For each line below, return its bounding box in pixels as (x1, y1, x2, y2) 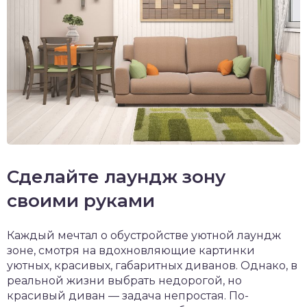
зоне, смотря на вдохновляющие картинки (7, 243, 255, 257)
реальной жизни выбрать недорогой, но (7, 273, 242, 287)
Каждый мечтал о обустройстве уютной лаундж (7, 228, 281, 242)
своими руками (7, 189, 155, 212)
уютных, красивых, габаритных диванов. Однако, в (7, 258, 297, 272)
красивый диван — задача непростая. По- (7, 288, 249, 302)
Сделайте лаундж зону (7, 165, 225, 188)
